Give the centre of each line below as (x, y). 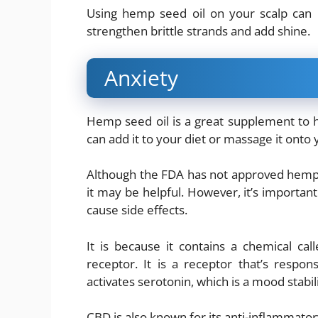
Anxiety (141, 77)
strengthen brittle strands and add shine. (198, 31)
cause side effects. (137, 210)
